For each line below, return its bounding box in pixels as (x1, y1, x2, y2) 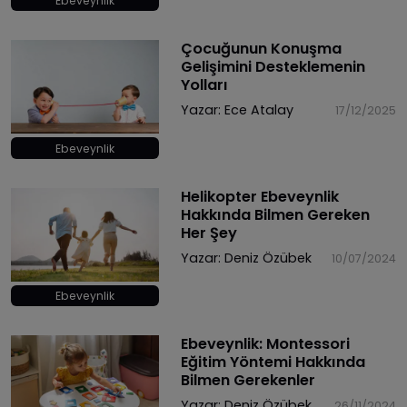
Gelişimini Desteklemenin (180, 56, 365, 78)
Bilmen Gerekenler (180, 370, 315, 392)
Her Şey (180, 222, 237, 243)
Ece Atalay (223, 101, 293, 120)
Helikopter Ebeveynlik (180, 185, 339, 207)
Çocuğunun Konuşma (180, 38, 342, 60)
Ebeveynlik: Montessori (180, 333, 350, 355)
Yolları (180, 74, 228, 96)
